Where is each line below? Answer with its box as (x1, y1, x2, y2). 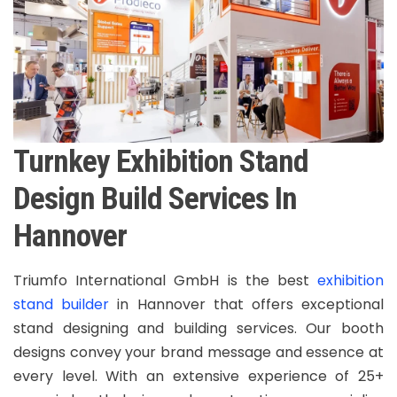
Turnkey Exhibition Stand (13, 143, 308, 181)
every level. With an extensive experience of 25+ (13, 366, 384, 387)
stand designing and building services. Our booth (13, 318, 384, 339)
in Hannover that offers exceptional (109, 294, 385, 315)
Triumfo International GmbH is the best (13, 270, 317, 292)
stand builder (13, 294, 110, 315)
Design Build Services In (13, 180, 297, 218)
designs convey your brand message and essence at (13, 342, 384, 363)
